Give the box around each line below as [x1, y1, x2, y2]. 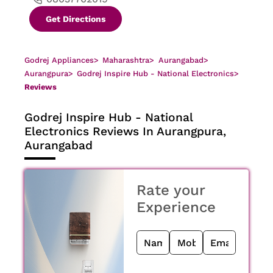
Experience [136, 199, 216, 216]
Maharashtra [102, 55, 150, 65]
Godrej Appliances [24, 55, 94, 65]
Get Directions [46, 14, 105, 24]
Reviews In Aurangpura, [93, 124, 226, 138]
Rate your [136, 182, 205, 199]
